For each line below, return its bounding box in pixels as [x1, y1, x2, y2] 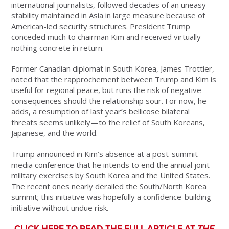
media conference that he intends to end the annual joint [11, 159, 210, 170]
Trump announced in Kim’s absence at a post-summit [11, 149, 198, 159]
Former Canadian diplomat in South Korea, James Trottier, [11, 63, 215, 74]
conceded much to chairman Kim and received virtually [11, 32, 201, 42]
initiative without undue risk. [11, 202, 109, 213]
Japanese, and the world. [11, 128, 98, 139]
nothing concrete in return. [11, 42, 104, 53]
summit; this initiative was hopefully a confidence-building [11, 192, 212, 202]
